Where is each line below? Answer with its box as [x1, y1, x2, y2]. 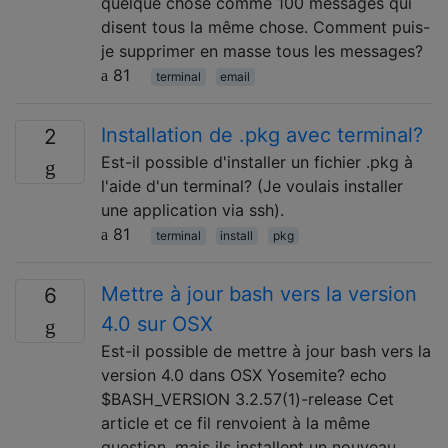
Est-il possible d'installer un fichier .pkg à [101, 151, 413, 172]
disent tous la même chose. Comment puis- [101, 16, 430, 37]
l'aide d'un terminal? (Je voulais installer [101, 175, 403, 196]
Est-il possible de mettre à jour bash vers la [101, 340, 431, 361]
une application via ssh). [101, 199, 284, 220]
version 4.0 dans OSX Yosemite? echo [101, 364, 387, 385]
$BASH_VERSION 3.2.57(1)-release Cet [101, 388, 394, 409]
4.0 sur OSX [101, 311, 213, 336]
